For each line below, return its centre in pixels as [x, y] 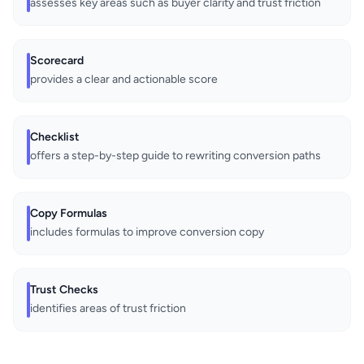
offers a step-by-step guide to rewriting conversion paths [175, 156]
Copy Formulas [69, 214]
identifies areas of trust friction [108, 309]
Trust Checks [64, 290]
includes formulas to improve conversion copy [147, 232]
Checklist [55, 137]
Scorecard [57, 61]
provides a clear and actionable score [124, 80]
